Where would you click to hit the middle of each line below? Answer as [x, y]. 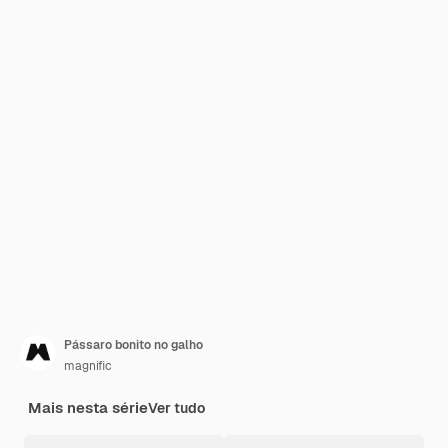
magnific [88, 366]
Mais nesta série [88, 407]
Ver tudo [176, 408]
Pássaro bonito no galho [133, 345]
